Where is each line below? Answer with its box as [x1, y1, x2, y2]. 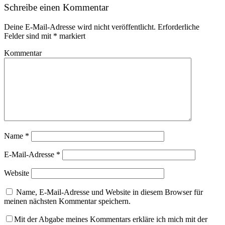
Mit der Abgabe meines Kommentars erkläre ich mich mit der [14, 214, 207, 223]
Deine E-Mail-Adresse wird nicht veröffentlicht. [4, 22, 156, 31]
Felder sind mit [4, 31, 53, 40]
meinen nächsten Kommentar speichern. [4, 196, 131, 205]
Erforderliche [156, 22, 199, 31]
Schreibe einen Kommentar [4, 2, 108, 13]
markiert [57, 31, 85, 40]
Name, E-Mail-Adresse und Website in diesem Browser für [16, 187, 203, 196]
